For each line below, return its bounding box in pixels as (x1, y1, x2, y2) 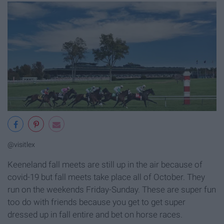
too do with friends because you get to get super (7, 196, 185, 207)
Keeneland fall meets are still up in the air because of (7, 159, 202, 169)
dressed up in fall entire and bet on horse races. (7, 209, 182, 219)
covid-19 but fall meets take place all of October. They (7, 171, 205, 182)
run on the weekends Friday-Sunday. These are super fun (7, 184, 216, 194)
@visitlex (7, 140, 35, 149)
